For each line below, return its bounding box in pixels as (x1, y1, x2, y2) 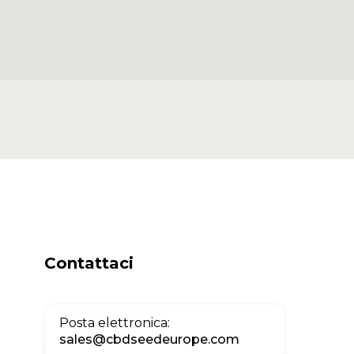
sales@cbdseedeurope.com (59, 332, 239, 347)
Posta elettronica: (59, 315, 170, 330)
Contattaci (44, 254, 134, 273)
